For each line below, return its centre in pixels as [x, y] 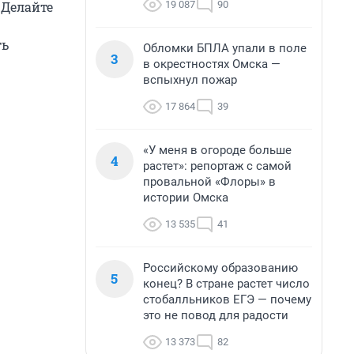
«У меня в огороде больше [217, 150]
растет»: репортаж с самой [217, 166]
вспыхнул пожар [190, 80]
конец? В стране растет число [226, 284]
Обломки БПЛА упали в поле [225, 48]
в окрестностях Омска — [212, 64]
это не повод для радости [216, 315]
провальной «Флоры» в [209, 182]
